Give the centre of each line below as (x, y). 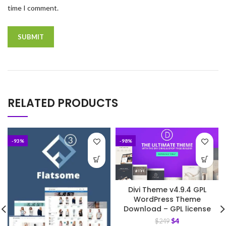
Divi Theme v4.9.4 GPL (167, 190)
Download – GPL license (167, 209)
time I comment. (33, 8)
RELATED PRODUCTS (63, 103)
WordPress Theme (167, 200)
